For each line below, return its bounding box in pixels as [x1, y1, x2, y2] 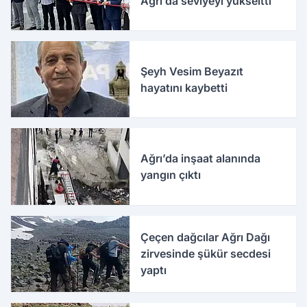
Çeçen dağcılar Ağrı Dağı [140, 230, 271, 245]
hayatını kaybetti [140, 80, 228, 95]
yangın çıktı [140, 167, 201, 182]
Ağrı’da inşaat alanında [140, 151, 261, 165]
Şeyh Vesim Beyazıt [140, 64, 244, 78]
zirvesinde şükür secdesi [140, 247, 271, 261]
